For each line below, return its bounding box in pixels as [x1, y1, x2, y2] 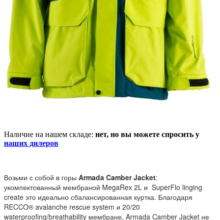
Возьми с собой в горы [4, 172, 77, 183]
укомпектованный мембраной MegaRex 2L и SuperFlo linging [4, 182, 202, 192]
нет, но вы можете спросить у [95, 130, 199, 139]
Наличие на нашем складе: [4, 130, 95, 139]
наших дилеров [4, 139, 58, 148]
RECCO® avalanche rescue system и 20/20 [4, 202, 140, 212]
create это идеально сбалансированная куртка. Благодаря [4, 192, 192, 202]
